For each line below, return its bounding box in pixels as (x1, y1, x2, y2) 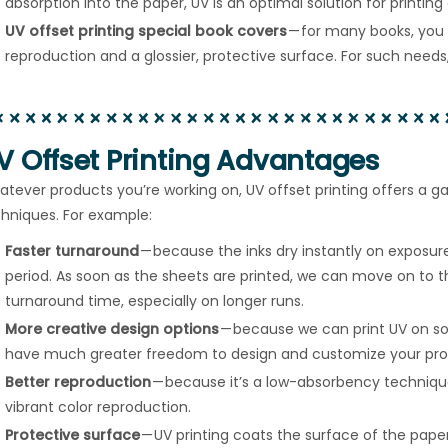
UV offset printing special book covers (4, 21, 287, 42)
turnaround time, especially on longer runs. (4, 291, 304, 312)
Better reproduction (4, 372, 152, 393)
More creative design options (4, 319, 219, 340)
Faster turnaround (4, 241, 139, 262)
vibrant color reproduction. (4, 397, 191, 418)
